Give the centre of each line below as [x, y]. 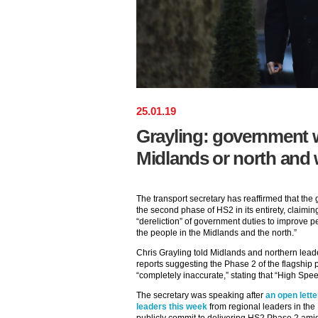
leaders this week [172, 307]
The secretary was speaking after [201, 295]
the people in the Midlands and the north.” [216, 233]
